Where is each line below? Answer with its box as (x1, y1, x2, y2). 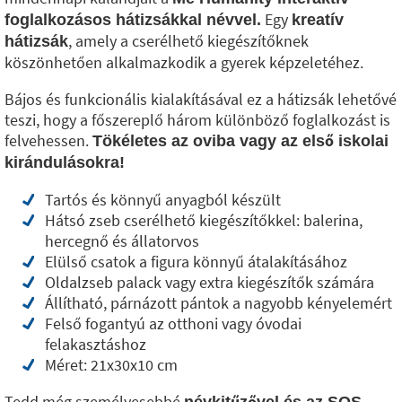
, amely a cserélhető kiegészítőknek (68, 31, 309, 51)
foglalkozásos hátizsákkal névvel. (4, 11, 261, 29)
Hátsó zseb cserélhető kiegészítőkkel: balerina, (45, 210, 363, 231)
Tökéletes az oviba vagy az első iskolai (92, 132, 389, 150)
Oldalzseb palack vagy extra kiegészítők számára (45, 272, 374, 293)
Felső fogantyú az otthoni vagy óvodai (45, 313, 301, 334)
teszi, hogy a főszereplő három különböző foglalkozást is (4, 109, 390, 130)
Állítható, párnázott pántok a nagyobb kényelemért (45, 293, 392, 313)
